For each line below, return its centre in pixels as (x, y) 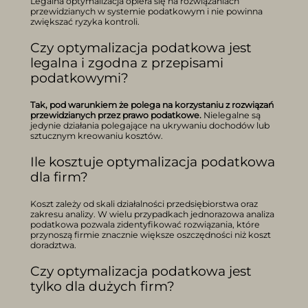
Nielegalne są (231, 115)
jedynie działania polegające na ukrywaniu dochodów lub (150, 125)
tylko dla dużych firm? (102, 286)
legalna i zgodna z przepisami (127, 63)
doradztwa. (53, 245)
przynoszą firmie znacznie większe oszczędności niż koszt (151, 234)
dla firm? (59, 177)
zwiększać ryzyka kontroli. (85, 21)
